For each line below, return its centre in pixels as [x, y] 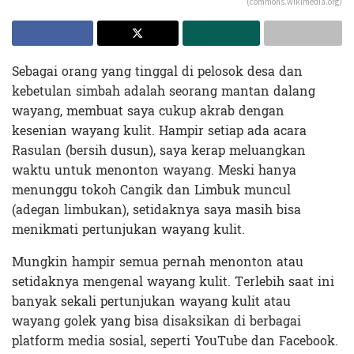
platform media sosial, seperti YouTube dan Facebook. [175, 341]
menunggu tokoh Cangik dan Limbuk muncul [151, 190]
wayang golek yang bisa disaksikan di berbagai [156, 321]
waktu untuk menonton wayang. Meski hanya [154, 170]
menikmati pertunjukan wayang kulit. [128, 229]
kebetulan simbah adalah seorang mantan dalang [164, 91]
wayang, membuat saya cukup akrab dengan [148, 111]
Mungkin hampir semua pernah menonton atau [158, 262]
